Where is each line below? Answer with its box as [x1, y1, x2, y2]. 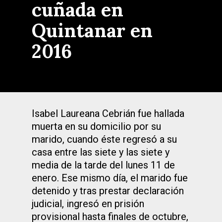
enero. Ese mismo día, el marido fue [32, 172, 188, 184]
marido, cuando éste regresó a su [32, 133, 177, 145]
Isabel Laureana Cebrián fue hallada [32, 108, 184, 119]
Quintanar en [32, 18, 153, 42]
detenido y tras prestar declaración [32, 185, 184, 197]
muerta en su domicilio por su [32, 120, 161, 132]
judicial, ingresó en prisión [32, 198, 144, 210]
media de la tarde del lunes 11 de [32, 159, 175, 171]
